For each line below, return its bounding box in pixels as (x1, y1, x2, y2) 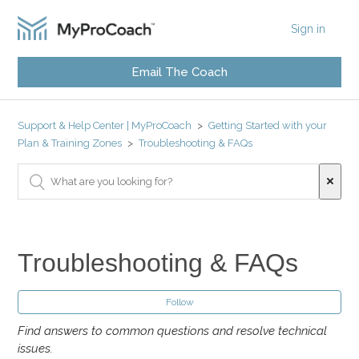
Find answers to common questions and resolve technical (18, 324, 328, 338)
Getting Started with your (208, 119, 328, 131)
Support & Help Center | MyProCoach (18, 119, 192, 131)
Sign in (290, 22, 325, 35)
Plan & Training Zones (18, 137, 123, 149)
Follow (165, 296, 194, 308)
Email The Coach (131, 65, 228, 79)
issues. (18, 341, 54, 356)
